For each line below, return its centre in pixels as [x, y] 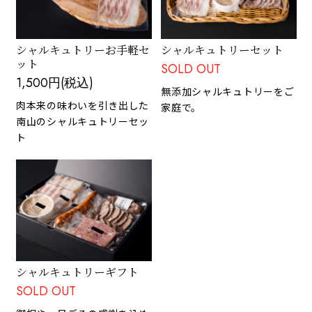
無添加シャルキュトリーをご [228, 91]
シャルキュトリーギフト [77, 272]
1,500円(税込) [55, 83]
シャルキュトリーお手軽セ [83, 49]
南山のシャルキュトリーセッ [83, 121]
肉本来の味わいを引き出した [83, 105]
